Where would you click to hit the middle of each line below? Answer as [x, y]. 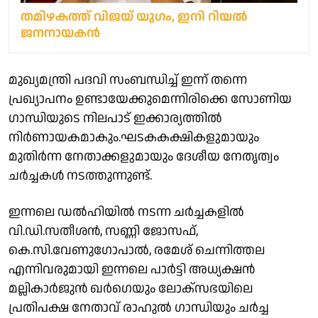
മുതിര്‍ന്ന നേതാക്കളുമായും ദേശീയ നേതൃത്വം [144, 156]
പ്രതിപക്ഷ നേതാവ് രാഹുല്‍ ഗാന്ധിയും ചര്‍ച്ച [139, 307]
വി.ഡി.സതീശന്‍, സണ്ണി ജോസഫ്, [103, 231]
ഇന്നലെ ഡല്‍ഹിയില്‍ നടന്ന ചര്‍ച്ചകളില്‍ [126, 212]
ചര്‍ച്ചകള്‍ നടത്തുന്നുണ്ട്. [80, 175]
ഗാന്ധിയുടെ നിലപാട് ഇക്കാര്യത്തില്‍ [115, 118]
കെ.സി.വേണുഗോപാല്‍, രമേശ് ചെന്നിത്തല [137, 250]
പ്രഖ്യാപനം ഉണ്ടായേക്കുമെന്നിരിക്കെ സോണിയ [150, 99]
